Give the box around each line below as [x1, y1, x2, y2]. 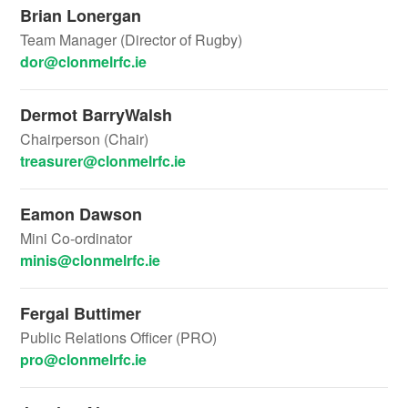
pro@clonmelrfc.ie [20, 349, 148, 370]
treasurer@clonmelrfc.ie [20, 150, 187, 171]
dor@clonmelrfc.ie [20, 51, 148, 72]
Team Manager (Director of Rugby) [20, 29, 243, 50]
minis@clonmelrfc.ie [20, 250, 161, 270]
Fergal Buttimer [20, 301, 142, 325]
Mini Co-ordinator [20, 228, 133, 249]
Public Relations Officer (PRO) [20, 327, 218, 348]
